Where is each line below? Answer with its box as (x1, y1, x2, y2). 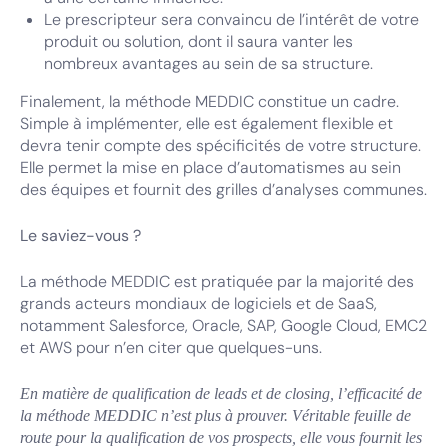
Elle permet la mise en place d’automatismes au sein (20, 157, 401, 178)
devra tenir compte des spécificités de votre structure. (20, 135, 421, 156)
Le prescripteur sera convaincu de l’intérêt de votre (44, 9, 419, 30)
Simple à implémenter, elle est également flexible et (20, 113, 393, 134)
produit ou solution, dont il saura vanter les (44, 31, 353, 52)
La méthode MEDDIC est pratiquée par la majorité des (20, 271, 414, 292)
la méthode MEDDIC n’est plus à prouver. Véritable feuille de (20, 407, 411, 424)
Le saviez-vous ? (20, 225, 141, 246)
